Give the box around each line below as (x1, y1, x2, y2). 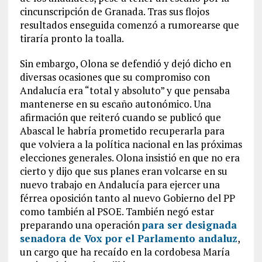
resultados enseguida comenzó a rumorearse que (19, 18, 239, 32)
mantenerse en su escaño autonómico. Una (19, 96, 211, 111)
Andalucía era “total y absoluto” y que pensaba (19, 83, 230, 97)
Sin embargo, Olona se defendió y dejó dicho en (19, 56, 231, 70)
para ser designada (142, 218, 237, 232)
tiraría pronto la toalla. (19, 31, 124, 45)
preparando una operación (19, 218, 142, 232)
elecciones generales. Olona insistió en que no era (19, 150, 240, 164)
